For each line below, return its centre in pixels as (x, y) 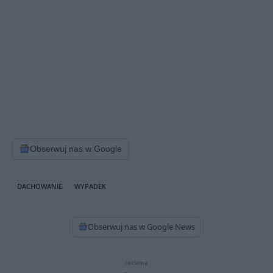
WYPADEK (90, 186)
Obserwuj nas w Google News (141, 226)
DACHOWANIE (40, 186)
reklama (136, 262)
